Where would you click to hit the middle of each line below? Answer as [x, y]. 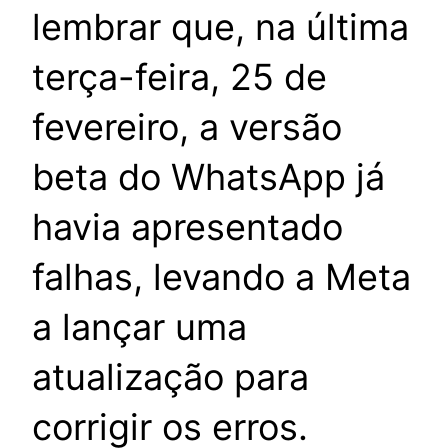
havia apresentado [187, 227]
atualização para [170, 377]
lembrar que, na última [220, 27]
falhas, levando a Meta [221, 277]
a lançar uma [139, 327]
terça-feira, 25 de [179, 77]
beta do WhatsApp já [208, 177]
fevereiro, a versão [187, 127]
